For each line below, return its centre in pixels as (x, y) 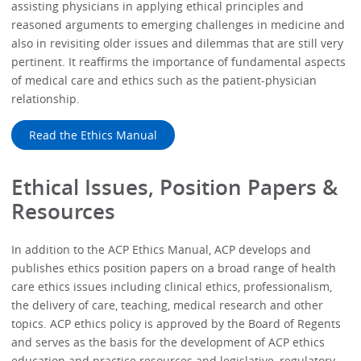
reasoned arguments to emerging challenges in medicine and (178, 25)
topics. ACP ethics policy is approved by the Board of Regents (176, 323)
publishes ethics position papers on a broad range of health (174, 268)
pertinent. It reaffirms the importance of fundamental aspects (179, 62)
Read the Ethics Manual (93, 135)
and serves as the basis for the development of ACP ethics (168, 342)
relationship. (46, 99)
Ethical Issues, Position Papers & (175, 188)
